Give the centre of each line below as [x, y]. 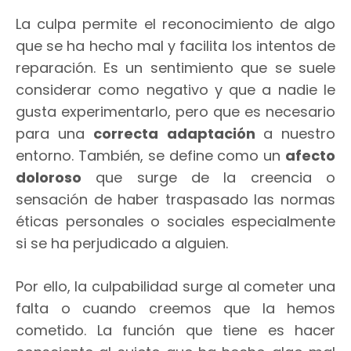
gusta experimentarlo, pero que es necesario [175, 111]
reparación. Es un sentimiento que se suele [175, 67]
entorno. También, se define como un [150, 155]
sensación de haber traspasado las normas [175, 199]
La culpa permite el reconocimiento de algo [175, 24]
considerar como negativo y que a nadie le [175, 89]
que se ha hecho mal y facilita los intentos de [175, 45]
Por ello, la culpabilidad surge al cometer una [175, 286]
